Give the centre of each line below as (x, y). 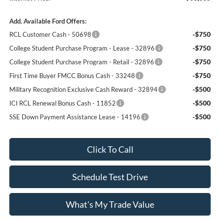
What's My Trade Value (110, 205)
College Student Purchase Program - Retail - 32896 (82, 62)
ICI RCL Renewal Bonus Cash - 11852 (62, 103)
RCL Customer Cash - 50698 (50, 35)
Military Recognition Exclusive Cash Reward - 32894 (83, 90)
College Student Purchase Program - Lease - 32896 (82, 48)
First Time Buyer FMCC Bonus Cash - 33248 (72, 76)
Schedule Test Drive (110, 177)
